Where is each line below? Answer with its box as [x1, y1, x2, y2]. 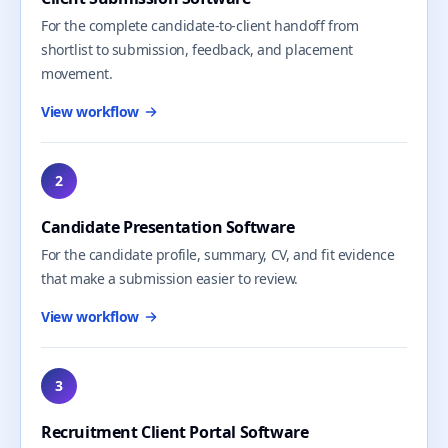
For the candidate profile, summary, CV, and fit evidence [41, 245, 395, 264]
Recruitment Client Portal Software [41, 421, 309, 443]
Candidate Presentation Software [41, 216, 295, 238]
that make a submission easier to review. [41, 269, 299, 288]
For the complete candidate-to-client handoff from [41, 16, 359, 35]
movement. [41, 64, 113, 83]
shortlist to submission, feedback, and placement [41, 40, 353, 59]
